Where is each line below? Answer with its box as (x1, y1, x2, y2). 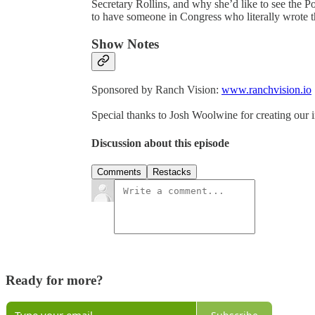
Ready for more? (6, 272, 103, 288)
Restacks (153, 167, 191, 178)
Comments (97, 167, 141, 178)
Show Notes (91, 36, 159, 51)
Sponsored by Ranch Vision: (91, 84, 221, 96)
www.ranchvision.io (221, 84, 311, 96)
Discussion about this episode (91, 136, 229, 149)
